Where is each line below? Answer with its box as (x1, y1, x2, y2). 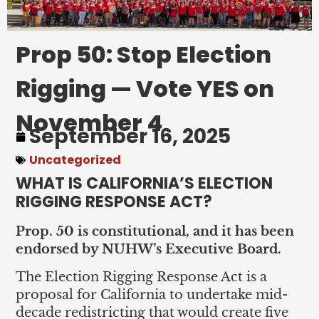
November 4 (16, 106, 163, 139)
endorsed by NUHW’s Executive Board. (16, 241, 282, 257)
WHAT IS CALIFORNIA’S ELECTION (16, 172, 273, 194)
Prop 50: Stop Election (16, 38, 272, 70)
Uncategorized (29, 151, 122, 168)
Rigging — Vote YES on (16, 72, 275, 105)
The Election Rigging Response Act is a (16, 269, 268, 286)
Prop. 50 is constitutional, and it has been (16, 223, 295, 239)
